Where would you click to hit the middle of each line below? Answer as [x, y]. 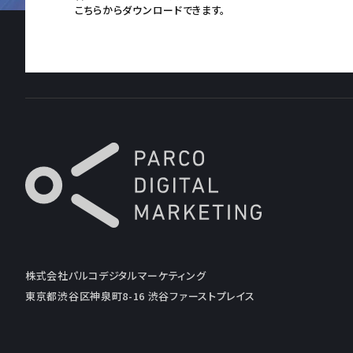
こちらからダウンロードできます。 [150, 10]
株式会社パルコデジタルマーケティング [116, 276]
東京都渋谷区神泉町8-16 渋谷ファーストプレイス [140, 296]
